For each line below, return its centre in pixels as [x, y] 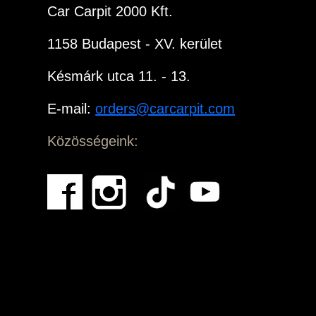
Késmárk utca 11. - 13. [119, 77]
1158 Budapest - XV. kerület [135, 44]
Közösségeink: [93, 141]
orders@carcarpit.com [165, 109]
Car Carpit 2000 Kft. [110, 12]
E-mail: [72, 109]
